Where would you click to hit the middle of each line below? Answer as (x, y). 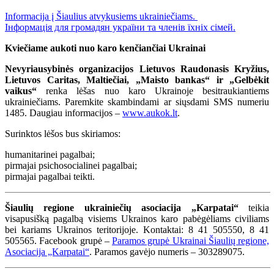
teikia (254, 207)
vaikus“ (21, 91)
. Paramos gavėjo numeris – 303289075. (167, 251)
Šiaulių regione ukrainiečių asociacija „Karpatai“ (122, 207)
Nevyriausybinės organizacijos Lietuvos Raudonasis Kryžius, (137, 68)
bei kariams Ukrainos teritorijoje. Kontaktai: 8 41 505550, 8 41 (137, 229)
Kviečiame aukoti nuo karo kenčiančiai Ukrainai (105, 48)
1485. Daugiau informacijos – (64, 113)
